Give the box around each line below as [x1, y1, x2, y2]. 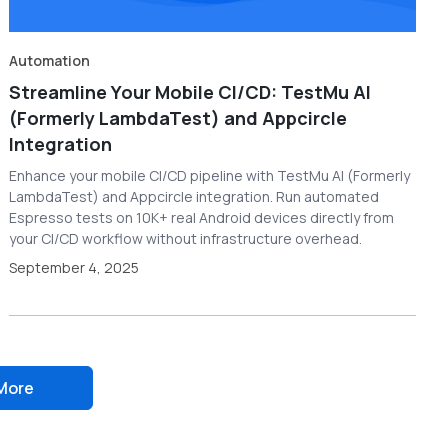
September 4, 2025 [9, 258, 140, 278]
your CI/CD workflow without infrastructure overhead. [9, 229, 363, 249]
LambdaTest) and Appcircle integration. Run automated [9, 187, 380, 207]
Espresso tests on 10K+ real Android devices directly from [9, 208, 395, 228]
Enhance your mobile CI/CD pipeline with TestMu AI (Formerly [9, 166, 411, 186]
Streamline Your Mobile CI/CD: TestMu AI [9, 80, 372, 105]
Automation [9, 51, 91, 71]
